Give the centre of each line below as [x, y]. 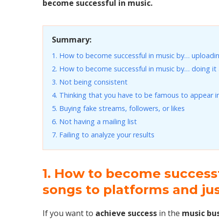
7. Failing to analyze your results [103, 134]
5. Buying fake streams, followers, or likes [118, 108]
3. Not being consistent [90, 82]
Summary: [72, 39]
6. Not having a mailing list [94, 121]
